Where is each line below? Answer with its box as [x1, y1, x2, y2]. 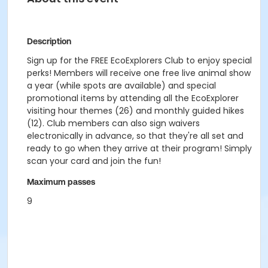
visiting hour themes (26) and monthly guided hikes [27, 105, 244, 117]
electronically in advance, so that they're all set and [27, 130, 243, 142]
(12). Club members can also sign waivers [27, 117, 200, 129]
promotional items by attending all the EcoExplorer [27, 92, 239, 104]
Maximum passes [27, 177, 95, 187]
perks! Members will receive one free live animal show [27, 67, 251, 79]
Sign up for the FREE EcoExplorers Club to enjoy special [27, 54, 252, 66]
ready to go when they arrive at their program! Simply [27, 142, 252, 154]
